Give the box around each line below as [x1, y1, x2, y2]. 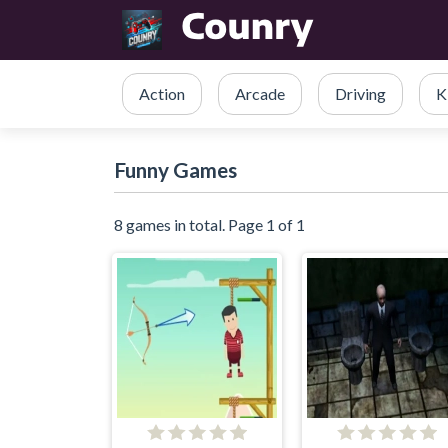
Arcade [235, 84, 285, 103]
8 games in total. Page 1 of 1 [114, 215, 305, 234]
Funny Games [114, 157, 237, 182]
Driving [335, 84, 386, 103]
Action [139, 84, 185, 103]
